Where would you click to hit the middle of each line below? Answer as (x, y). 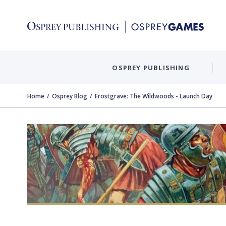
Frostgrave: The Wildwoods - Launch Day (154, 96)
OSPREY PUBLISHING (151, 67)
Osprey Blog (70, 96)
